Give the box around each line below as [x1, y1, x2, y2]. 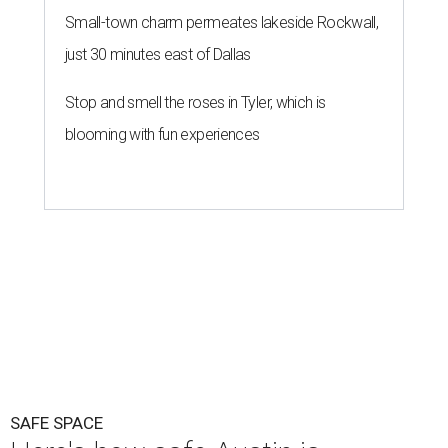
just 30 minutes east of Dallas [65, 45, 251, 65]
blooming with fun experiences [65, 125, 260, 145]
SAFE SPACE [10, 413, 103, 434]
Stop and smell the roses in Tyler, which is [65, 93, 326, 113]
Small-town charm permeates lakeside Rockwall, [65, 13, 379, 33]
